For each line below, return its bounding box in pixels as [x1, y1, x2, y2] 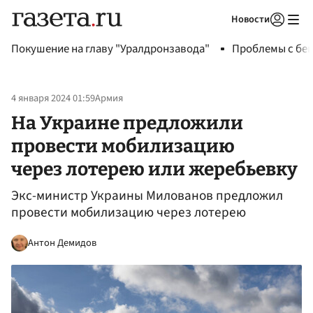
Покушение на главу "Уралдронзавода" [11, 41, 210, 57]
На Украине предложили [11, 111, 243, 134]
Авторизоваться [187, 31, 253, 43]
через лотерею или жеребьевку [11, 157, 298, 180]
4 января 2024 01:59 [11, 91, 95, 106]
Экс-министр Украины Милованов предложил [11, 186, 283, 206]
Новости [231, 12, 270, 27]
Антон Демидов [28, 235, 96, 250]
